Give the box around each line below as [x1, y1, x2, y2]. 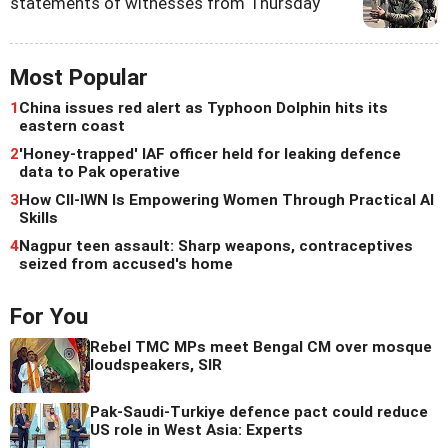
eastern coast [19, 117, 125, 136]
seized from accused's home [19, 255, 233, 274]
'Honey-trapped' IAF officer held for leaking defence [19, 145, 401, 164]
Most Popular [10, 64, 148, 92]
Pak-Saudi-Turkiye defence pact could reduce [90, 403, 428, 422]
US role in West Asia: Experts [90, 421, 303, 440]
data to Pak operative [19, 163, 180, 182]
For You [10, 303, 88, 331]
